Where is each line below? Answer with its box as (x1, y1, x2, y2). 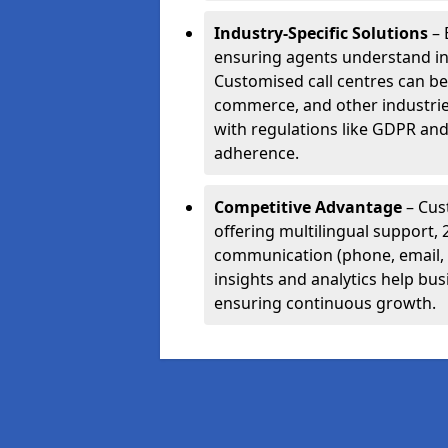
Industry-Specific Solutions (214, 22, 428, 44)
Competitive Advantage (214, 196, 402, 218)
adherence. (214, 142, 299, 164)
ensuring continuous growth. (214, 292, 436, 314)
